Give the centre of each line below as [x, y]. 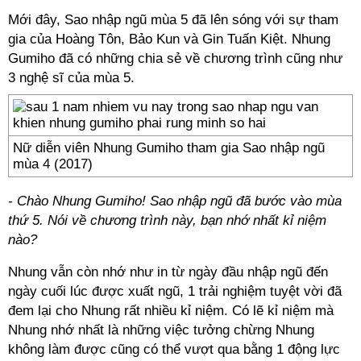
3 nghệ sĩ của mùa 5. [71, 78]
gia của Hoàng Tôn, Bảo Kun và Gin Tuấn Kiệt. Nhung [169, 39]
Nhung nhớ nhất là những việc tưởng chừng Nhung [161, 330]
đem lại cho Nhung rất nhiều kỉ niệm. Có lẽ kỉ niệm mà [171, 311]
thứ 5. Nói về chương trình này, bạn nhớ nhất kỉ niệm [167, 220]
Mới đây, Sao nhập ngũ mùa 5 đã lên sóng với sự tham [173, 20]
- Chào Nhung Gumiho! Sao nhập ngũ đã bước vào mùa [175, 201]
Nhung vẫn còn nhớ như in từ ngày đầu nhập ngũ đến [168, 272]
